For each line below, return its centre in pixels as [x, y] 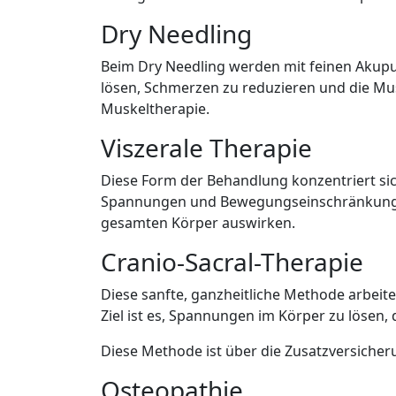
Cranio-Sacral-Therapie [232, 262]
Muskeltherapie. [155, 109]
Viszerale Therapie [206, 148]
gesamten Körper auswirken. [198, 223]
